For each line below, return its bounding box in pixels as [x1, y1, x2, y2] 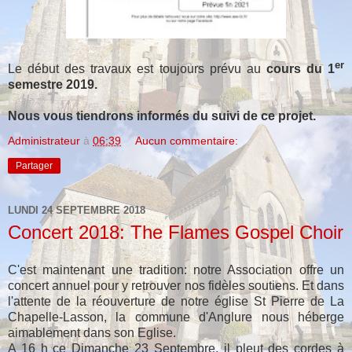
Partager [16, 159, 53, 171]
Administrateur [8, 134, 80, 147]
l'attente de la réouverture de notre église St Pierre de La [8, 294, 344, 308]
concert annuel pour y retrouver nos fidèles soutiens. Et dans [8, 278, 344, 292]
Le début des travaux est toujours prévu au [8, 61, 266, 75]
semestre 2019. [8, 77, 97, 91]
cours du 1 [266, 61, 335, 75]
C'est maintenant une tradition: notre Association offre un [8, 262, 344, 277]
